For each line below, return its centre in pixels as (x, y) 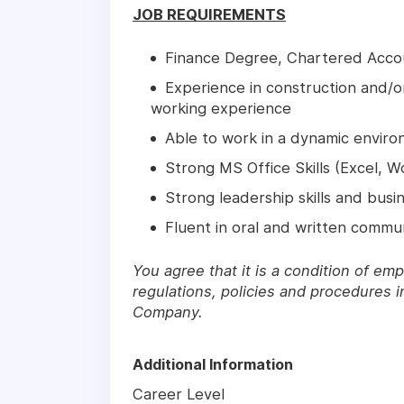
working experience (221, 109)
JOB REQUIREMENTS (209, 15)
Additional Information (213, 365)
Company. (168, 312)
